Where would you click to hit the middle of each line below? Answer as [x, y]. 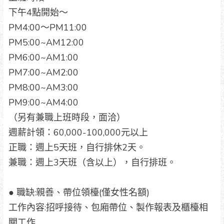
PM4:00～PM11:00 [47, 27]
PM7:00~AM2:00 [43, 72]
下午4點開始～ [38, 12]
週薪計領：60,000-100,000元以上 [78, 132]
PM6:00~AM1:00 [43, 57]
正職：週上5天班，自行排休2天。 [77, 147]
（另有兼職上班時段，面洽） [67, 117]
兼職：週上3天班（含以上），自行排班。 [92, 162]
